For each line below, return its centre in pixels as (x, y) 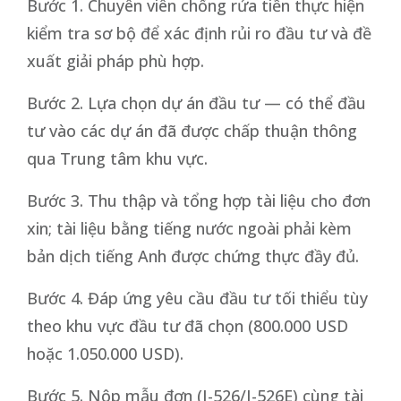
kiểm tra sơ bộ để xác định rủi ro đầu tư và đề (199, 33)
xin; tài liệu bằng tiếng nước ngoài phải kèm (189, 228)
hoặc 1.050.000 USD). (105, 353)
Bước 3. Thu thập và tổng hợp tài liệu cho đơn (199, 200)
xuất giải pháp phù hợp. (115, 60)
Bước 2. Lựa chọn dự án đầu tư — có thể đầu (196, 102)
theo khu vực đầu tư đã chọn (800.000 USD (188, 325)
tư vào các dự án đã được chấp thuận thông (192, 130)
